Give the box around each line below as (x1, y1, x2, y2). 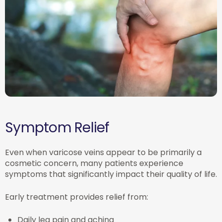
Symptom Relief (5, 117, 110, 137)
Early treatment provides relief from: (5, 191, 148, 203)
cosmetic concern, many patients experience (5, 157, 183, 169)
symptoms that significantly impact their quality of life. (5, 168, 217, 180)
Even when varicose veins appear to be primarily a (5, 146, 202, 158)
